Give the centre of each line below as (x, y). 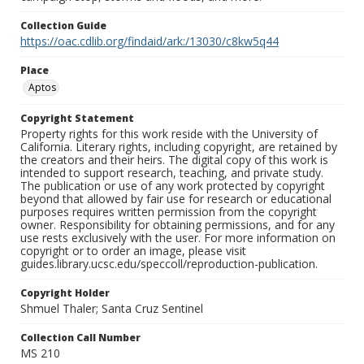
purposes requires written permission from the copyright (169, 212)
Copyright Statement (77, 119)
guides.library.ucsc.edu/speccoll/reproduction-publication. (169, 264)
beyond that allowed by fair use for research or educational (176, 199)
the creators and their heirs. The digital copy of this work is (174, 160)
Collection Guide (63, 26)
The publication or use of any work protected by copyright (173, 186)
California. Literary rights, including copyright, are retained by (179, 147)
